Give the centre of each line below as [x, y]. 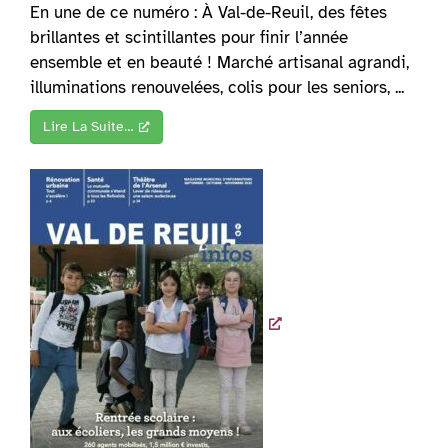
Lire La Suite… [88, 127]
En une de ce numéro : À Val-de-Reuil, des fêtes [208, 13]
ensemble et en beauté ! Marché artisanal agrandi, [219, 63]
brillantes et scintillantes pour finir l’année [189, 38]
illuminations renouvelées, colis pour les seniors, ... [217, 88]
